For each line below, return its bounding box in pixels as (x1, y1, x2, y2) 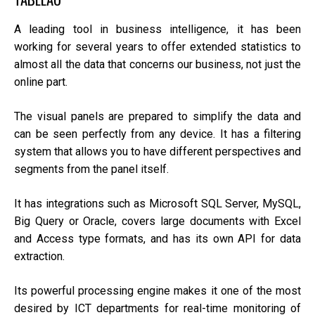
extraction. (14, 249, 65, 263)
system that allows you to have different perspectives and (14, 144, 301, 158)
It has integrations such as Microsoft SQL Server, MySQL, (14, 196, 301, 210)
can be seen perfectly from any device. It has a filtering (14, 127, 301, 141)
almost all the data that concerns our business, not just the (14, 57, 301, 71)
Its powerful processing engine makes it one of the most (14, 283, 301, 297)
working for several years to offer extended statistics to (14, 39, 301, 53)
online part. (14, 75, 67, 89)
